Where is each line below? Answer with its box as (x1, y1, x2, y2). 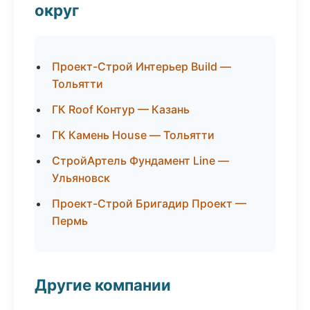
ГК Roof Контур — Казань (52, 102, 190, 116)
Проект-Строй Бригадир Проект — (52, 197, 246, 210)
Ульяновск (52, 171, 110, 185)
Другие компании (35, 275, 171, 294)
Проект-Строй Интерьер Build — (52, 60, 231, 73)
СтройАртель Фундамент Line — (52, 154, 229, 167)
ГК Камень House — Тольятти (52, 128, 215, 142)
